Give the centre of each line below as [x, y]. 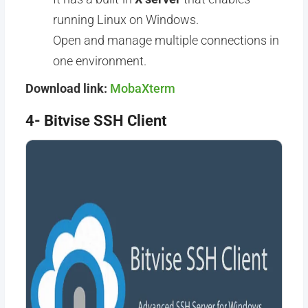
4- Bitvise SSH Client [96, 121]
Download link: [67, 88]
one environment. [99, 61]
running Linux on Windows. [125, 20]
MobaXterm [142, 88]
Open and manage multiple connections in [166, 40]
